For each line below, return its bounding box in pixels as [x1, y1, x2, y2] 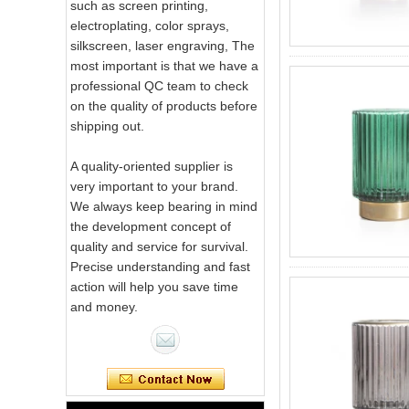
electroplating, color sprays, [70, 18, 229, 34]
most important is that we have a [70, 58, 258, 74]
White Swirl [145, 392, 209, 407]
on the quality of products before [70, 99, 257, 114]
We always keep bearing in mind [70, 199, 257, 215]
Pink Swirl [145, 304, 201, 320]
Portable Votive [145, 335, 232, 351]
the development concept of [70, 219, 231, 235]
